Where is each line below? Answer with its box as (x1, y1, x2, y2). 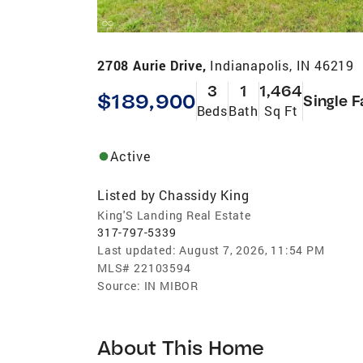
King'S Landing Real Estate (97, 207, 251, 223)
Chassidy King (159, 186, 250, 203)
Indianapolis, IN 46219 (210, 56, 355, 74)
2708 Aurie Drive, (97, 56, 211, 74)
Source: (97, 277, 141, 293)
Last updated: (97, 241, 177, 258)
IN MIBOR (143, 277, 199, 293)
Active (110, 147, 151, 164)
